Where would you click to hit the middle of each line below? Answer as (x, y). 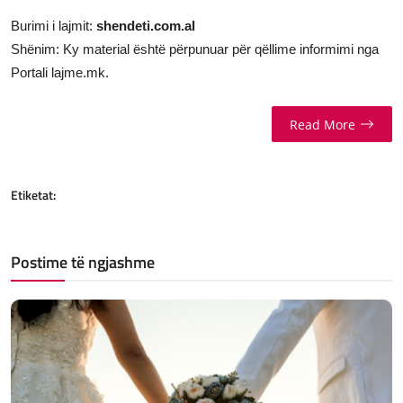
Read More (322, 124)
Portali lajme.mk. (60, 73)
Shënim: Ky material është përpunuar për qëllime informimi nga (195, 49)
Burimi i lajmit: (54, 26)
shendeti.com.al (146, 26)
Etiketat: (33, 195)
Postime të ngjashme (83, 263)
